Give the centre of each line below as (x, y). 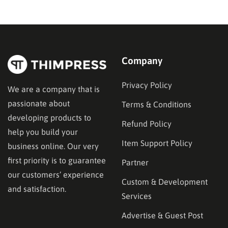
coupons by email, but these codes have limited (102, 24)
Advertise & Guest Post (162, 215)
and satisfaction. (37, 189)
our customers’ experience (56, 175)
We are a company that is (54, 89)
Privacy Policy (147, 85)
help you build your (43, 132)
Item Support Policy (157, 143)
